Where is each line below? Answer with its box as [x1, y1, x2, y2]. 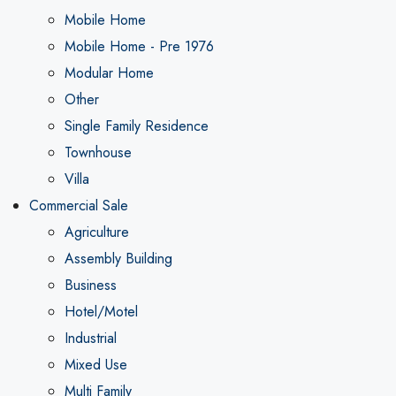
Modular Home [64, 63, 154, 83]
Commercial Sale [28, 195, 128, 216]
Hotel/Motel [64, 301, 138, 322]
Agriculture [64, 222, 129, 242]
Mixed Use [64, 354, 127, 375]
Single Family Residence [64, 116, 209, 136]
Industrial [64, 328, 117, 348]
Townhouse [64, 142, 132, 163]
